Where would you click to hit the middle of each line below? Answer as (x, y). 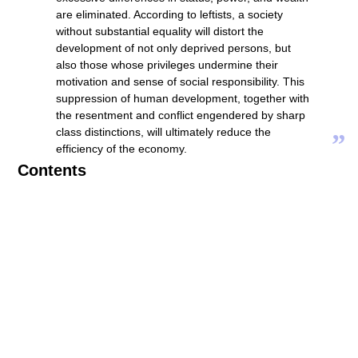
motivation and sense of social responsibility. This (180, 82)
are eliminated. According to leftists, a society (169, 15)
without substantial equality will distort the (160, 32)
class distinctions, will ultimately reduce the (163, 132)
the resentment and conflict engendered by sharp (181, 115)
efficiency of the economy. (121, 149)
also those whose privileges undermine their (167, 65)
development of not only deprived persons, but (173, 48)
